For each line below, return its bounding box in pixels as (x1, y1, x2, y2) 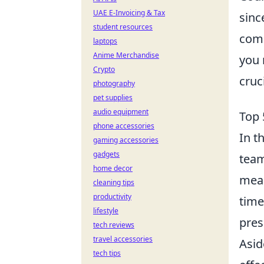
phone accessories (93, 121, 154, 131)
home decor (93, 163, 133, 173)
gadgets (93, 149, 120, 159)
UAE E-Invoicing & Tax (93, 8, 165, 18)
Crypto (93, 64, 115, 74)
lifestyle (93, 206, 118, 216)
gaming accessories (93, 135, 159, 145)
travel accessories (93, 234, 153, 244)
